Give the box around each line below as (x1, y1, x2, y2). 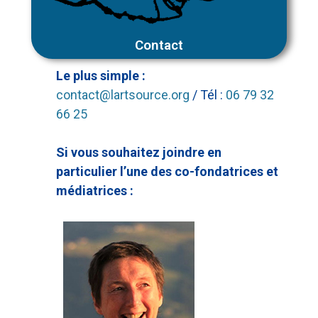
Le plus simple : (56, 67, 146, 83)
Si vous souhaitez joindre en (56, 144, 221, 160)
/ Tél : (192, 87, 226, 102)
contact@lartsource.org (56, 87, 192, 102)
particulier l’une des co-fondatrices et (56, 163, 278, 179)
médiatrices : (56, 182, 133, 198)
